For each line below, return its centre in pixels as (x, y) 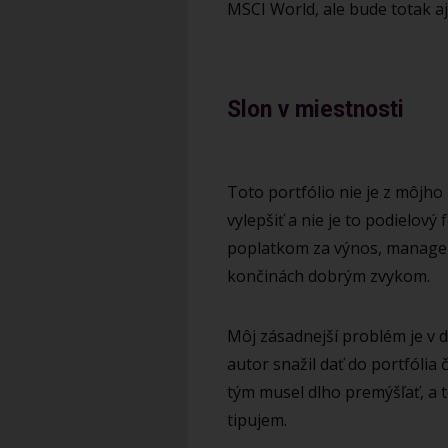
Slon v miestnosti (315, 110)
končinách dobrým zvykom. (328, 276)
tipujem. (257, 420)
